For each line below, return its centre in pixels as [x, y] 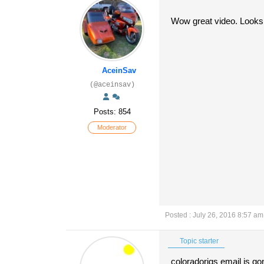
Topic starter [198, 241]
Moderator [112, 127]
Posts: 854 [112, 112]
